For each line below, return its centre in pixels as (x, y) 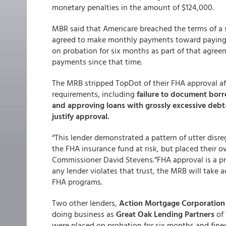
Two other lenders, (86, 203)
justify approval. (81, 116)
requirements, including (93, 94)
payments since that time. (97, 62)
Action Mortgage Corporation (172, 203)
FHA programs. (77, 182)
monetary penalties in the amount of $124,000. (133, 7)
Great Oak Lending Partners (165, 214)
